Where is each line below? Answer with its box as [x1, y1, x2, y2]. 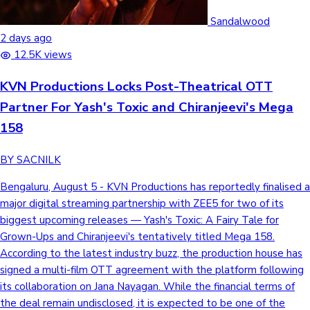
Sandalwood [210, 15, 270, 28]
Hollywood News [19, 40, 106, 55]
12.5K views [14, 48, 72, 62]
